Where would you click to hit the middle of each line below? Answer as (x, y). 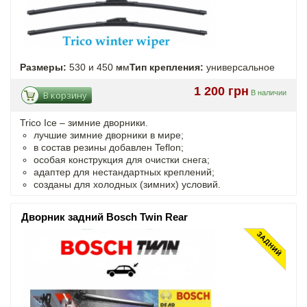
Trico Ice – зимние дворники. (84, 122)
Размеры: (43, 67)
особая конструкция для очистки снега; (122, 159)
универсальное (239, 67)
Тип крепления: (167, 67)
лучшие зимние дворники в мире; (109, 135)
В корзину (65, 95)
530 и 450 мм (98, 67)
